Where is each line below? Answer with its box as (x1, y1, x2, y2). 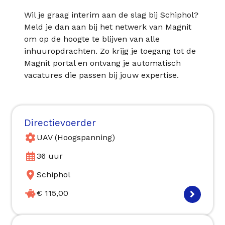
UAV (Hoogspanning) (37, 133, 115, 143)
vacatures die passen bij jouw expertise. (24, 70, 179, 80)
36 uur (37, 151, 63, 161)
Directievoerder (24, 117, 96, 129)
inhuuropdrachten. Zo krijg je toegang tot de (24, 46, 196, 56)
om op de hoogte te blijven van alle (24, 34, 160, 44)
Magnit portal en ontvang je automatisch (24, 58, 181, 68)
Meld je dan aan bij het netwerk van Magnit (24, 22, 191, 32)
